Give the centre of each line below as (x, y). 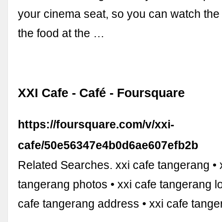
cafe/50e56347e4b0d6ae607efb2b (108, 145)
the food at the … (61, 33)
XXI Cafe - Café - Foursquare (102, 93)
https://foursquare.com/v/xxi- (96, 125)
